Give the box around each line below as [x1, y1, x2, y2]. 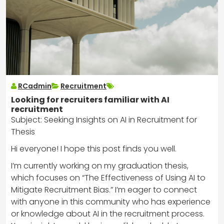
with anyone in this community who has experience [11, 195, 210, 207]
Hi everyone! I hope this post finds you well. [11, 142, 176, 154]
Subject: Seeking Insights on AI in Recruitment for [11, 113, 197, 125]
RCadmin [18, 80, 51, 91]
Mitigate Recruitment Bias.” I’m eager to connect [11, 183, 197, 195]
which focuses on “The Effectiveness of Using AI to [11, 171, 205, 183]
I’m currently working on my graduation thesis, [11, 159, 188, 171]
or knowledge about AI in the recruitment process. [11, 207, 204, 219]
